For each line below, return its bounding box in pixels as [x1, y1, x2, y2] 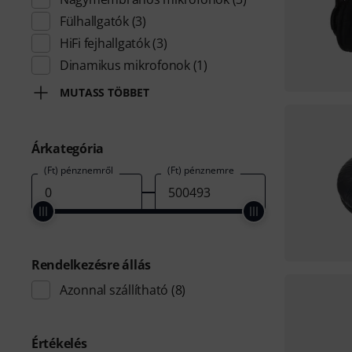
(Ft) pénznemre [167, 163, 234, 177]
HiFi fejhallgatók [60, 35, 150, 52]
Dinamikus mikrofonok [60, 57, 190, 74]
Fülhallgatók [60, 13, 129, 30]
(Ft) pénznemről [44, 163, 113, 177]
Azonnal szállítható [60, 281, 169, 299]
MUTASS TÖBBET [60, 85, 149, 100]
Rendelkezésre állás [31, 256, 152, 273]
